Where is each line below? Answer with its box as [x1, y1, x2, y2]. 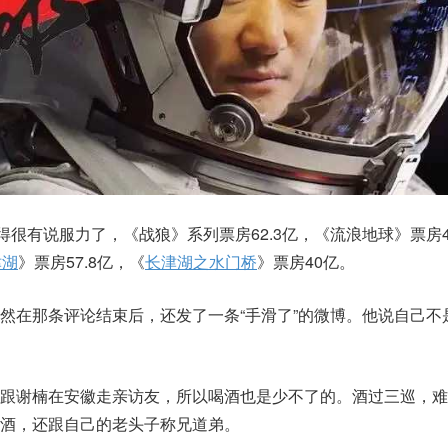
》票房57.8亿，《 [18, 249, 145, 273]
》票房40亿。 [257, 249, 355, 273]
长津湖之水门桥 [145, 249, 257, 273]
